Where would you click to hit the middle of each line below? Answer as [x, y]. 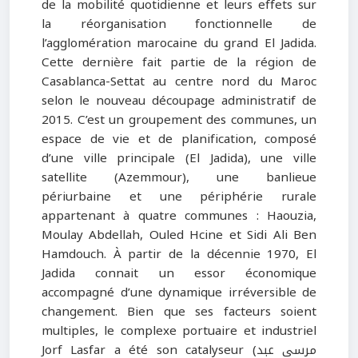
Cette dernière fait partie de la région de [179, 63]
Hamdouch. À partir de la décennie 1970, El [179, 255]
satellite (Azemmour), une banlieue [179, 178]
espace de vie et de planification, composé [179, 139]
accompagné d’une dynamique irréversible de [179, 293]
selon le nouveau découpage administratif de [179, 101]
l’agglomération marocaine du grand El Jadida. [179, 44]
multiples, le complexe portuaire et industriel [179, 331]
